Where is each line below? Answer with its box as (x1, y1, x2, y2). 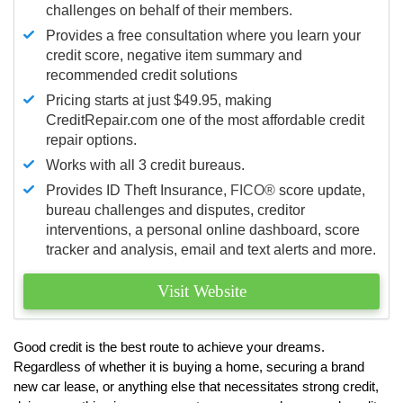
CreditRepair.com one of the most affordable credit (46, 112, 364, 128)
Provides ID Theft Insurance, (46, 182, 230, 198)
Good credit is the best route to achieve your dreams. (13, 338, 325, 354)
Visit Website (157, 281, 246, 300)
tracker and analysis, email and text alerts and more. (46, 241, 376, 257)
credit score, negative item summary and (46, 47, 302, 63)
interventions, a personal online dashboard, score (46, 221, 360, 237)
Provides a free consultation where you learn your (46, 27, 361, 43)
